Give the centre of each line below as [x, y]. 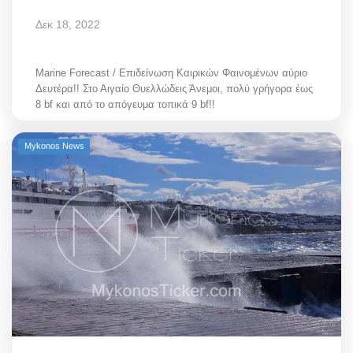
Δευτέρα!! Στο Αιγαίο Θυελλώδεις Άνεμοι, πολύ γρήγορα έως [174, 89]
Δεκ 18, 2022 [68, 24]
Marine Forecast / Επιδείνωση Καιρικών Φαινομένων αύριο [171, 73]
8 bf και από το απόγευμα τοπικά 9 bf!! [125, 104]
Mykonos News [54, 146]
